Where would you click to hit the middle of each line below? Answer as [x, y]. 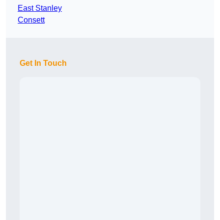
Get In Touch [43, 63]
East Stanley [40, 8]
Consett [31, 20]
